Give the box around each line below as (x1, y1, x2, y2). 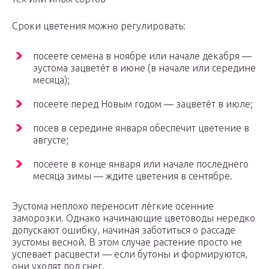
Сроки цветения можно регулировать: (12, 20, 186, 32)
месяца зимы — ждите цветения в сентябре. (33, 171, 232, 182)
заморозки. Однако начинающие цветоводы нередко (12, 213, 255, 224)
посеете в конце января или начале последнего (33, 159, 249, 170)
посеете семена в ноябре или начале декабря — (33, 50, 252, 62)
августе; (33, 134, 68, 146)
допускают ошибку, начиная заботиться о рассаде (12, 225, 235, 236)
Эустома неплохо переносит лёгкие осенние (12, 201, 214, 212)
